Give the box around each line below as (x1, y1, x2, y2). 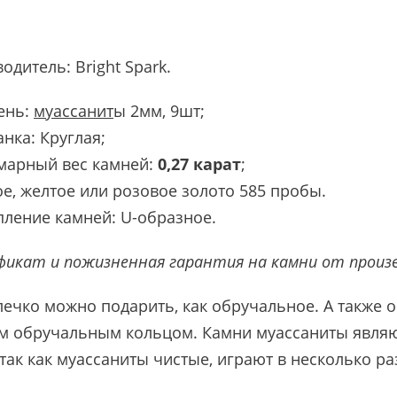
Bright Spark (75, 55, 167, 77)
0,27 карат (158, 152, 241, 175)
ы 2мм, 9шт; (113, 99, 205, 121)
